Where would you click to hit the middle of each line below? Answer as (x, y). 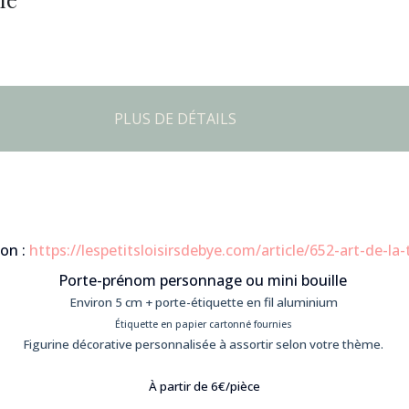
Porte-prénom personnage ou (163, 280)
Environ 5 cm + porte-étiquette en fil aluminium (204, 302)
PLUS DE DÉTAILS (175, 119)
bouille (324, 280)
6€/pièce (236, 386)
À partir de (180, 386)
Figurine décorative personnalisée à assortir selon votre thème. (203, 344)
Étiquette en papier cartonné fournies (203, 324)
